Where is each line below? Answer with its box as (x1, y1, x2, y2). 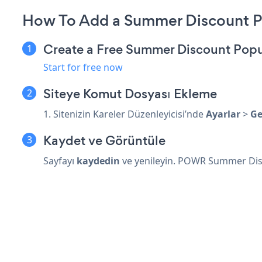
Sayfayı (43, 154, 77, 167)
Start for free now (43, 60, 123, 74)
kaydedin (77, 154, 120, 167)
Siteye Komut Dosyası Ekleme (43, 84, 217, 103)
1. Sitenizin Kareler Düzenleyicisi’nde (43, 107, 206, 120)
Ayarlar (206, 107, 240, 120)
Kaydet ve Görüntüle (43, 131, 166, 150)
